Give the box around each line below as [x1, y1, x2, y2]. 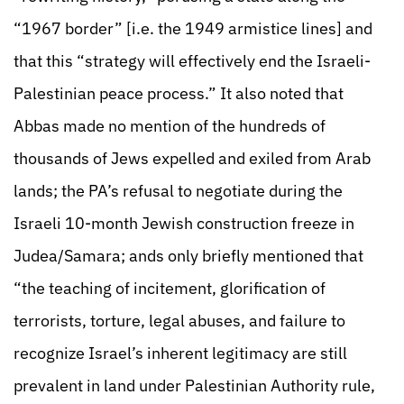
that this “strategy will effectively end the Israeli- [14, 50, 371, 71]
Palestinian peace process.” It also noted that [14, 83, 344, 104]
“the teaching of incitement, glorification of [14, 278, 326, 298]
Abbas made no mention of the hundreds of [14, 115, 326, 136]
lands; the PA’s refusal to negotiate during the [14, 180, 343, 201]
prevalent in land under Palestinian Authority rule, [14, 375, 375, 396]
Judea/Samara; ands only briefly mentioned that [14, 245, 363, 266]
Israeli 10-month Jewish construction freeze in [14, 213, 354, 234]
